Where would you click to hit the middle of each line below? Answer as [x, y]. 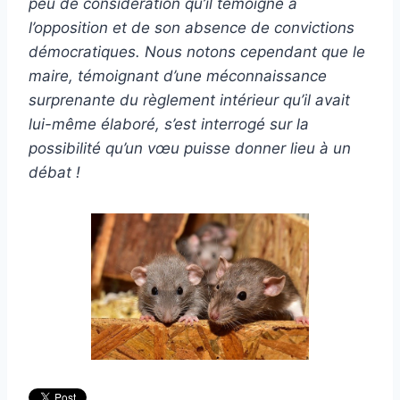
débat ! [54, 173]
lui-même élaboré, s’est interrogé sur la [169, 125]
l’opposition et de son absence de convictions [192, 28]
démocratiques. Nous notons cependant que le [197, 52]
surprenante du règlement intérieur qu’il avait [189, 100]
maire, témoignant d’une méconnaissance [178, 76]
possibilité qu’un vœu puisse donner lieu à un [190, 149]
